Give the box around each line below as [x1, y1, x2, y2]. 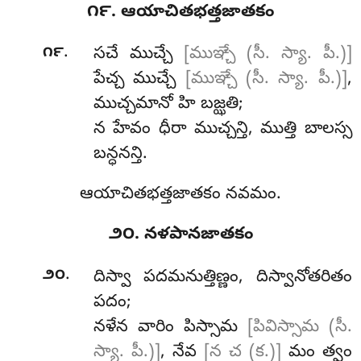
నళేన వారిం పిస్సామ [93, 316, 247, 339]
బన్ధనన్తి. [93, 143, 147, 167]
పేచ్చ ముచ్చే [93, 68, 185, 92]
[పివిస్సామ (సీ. [247, 316, 352, 339]
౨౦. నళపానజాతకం [108, 224, 253, 247]
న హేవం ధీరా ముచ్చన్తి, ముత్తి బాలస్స [93, 118, 352, 142]
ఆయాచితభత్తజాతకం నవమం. [80, 184, 281, 207]
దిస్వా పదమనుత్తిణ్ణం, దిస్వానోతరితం [93, 266, 352, 289]
